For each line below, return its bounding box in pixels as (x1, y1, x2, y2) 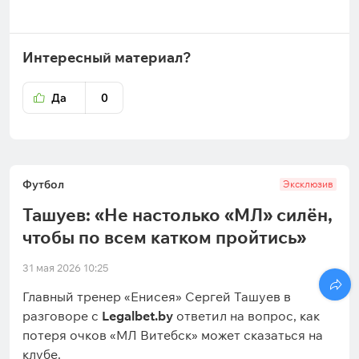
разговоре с (22, 308, 102, 324)
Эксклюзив (283, 178, 333, 190)
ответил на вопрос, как (173, 308, 320, 324)
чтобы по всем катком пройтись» (22, 226, 306, 248)
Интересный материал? (22, 48, 192, 67)
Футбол (22, 177, 64, 192)
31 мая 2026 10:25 (22, 261, 108, 274)
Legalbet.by (102, 308, 173, 324)
